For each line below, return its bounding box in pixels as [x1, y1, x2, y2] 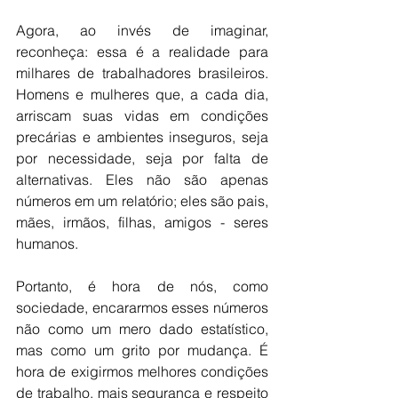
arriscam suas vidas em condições [16, 107, 268, 125]
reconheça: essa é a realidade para [16, 43, 268, 61]
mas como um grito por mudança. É [16, 341, 268, 360]
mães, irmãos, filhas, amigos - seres [16, 213, 268, 232]
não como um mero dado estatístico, [16, 320, 268, 338]
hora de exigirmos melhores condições [16, 362, 268, 381]
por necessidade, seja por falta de [16, 149, 268, 168]
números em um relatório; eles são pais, [16, 192, 268, 211]
